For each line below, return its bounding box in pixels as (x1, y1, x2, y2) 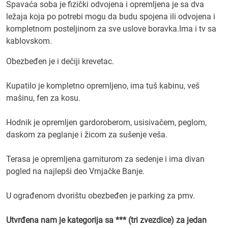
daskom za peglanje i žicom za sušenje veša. (6, 130, 167, 139)
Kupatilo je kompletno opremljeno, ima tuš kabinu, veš (6, 81, 199, 91)
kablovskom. (6, 36, 52, 46)
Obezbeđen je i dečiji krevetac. (6, 56, 114, 66)
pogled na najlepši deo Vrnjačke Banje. (6, 166, 145, 176)
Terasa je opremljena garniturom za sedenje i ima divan (6, 154, 205, 164)
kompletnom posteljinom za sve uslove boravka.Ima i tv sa (6, 24, 216, 34)
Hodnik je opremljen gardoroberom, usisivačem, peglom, (6, 118, 207, 127)
